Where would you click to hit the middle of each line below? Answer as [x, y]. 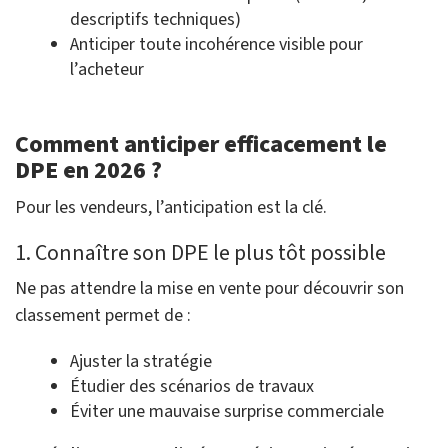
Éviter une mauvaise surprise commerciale [227, 412]
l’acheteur [107, 70]
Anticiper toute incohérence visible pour [216, 45]
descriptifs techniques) [155, 20]
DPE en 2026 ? [88, 171]
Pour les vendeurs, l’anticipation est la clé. [171, 208]
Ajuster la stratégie [141, 362]
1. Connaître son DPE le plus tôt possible [200, 253]
